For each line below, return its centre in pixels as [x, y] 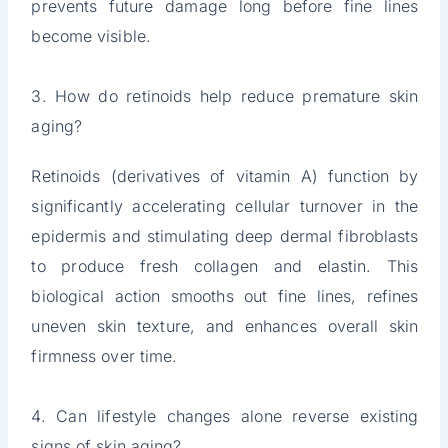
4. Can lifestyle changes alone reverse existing [225, 416]
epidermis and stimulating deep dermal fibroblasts [225, 236]
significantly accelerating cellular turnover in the [225, 206]
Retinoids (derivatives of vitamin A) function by [225, 176]
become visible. [91, 36]
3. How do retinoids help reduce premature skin [225, 96]
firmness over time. [104, 356]
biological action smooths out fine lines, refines [225, 296]
